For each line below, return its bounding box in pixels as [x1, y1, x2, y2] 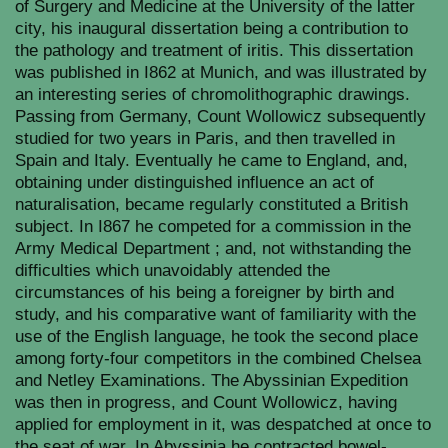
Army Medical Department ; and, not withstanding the [15, 239, 411, 258]
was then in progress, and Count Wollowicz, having [15, 393, 397, 412]
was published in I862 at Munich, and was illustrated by [15, 63, 427, 82]
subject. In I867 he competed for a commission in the [15, 217, 411, 236]
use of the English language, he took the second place [15, 327, 418, 346]
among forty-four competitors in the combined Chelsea [15, 349, 421, 368]
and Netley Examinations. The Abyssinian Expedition [15, 371, 408, 390]
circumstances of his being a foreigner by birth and [15, 283, 394, 302]
